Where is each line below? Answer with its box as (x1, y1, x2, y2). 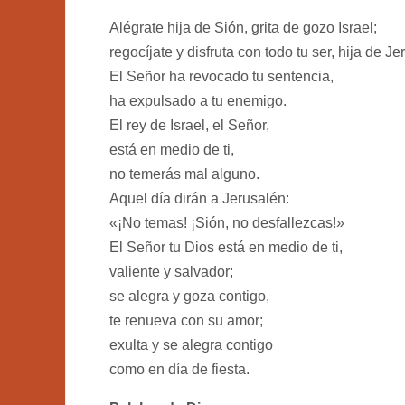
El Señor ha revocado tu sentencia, (109, 68, 334, 84)
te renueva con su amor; (109, 312, 263, 328)
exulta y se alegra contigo (109, 336, 273, 353)
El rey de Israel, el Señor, (109, 117, 269, 133)
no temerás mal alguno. (109, 165, 259, 182)
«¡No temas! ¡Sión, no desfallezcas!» (109, 214, 344, 231)
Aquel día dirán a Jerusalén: (109, 190, 289, 206)
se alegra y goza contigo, (109, 287, 269, 304)
